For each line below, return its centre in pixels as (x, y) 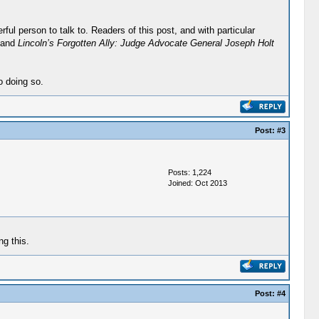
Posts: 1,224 (189, 172)
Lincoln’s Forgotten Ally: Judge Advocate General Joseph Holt (146, 43)
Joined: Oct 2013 (197, 183)
